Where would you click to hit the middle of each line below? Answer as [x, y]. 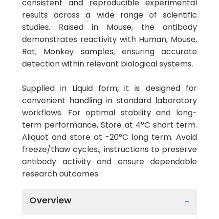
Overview [50, 200]
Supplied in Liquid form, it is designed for [109, 88]
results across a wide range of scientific [109, 15]
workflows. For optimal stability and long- [109, 113]
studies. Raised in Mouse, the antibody [109, 27]
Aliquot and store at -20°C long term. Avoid [109, 137]
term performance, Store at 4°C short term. [109, 125]
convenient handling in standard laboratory [109, 100]
